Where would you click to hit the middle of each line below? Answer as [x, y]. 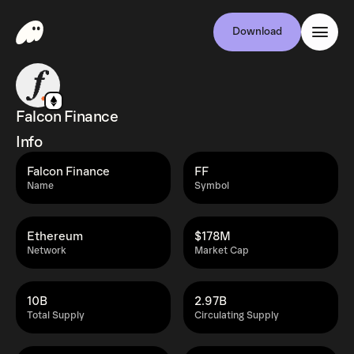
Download [257, 32]
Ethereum [55, 236]
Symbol [212, 186]
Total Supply [56, 316]
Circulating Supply [237, 316]
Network [47, 251]
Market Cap [222, 251]
